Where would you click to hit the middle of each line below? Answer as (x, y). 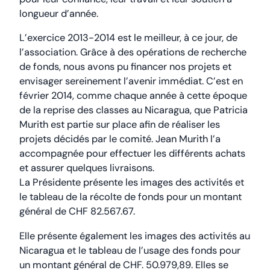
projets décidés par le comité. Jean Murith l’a (120, 139)
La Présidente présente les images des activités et (132, 183)
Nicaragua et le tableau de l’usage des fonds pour (130, 250)
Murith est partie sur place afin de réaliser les (120, 125)
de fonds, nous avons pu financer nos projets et (125, 67)
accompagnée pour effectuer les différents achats (132, 154)
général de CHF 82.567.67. (77, 212)
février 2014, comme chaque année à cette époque (133, 96)
